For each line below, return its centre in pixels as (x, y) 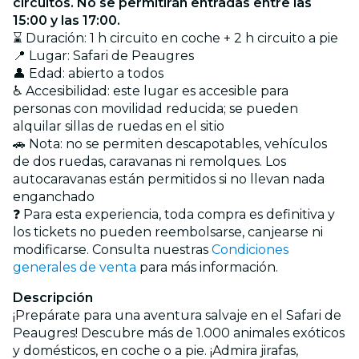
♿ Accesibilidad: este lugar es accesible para (151, 91)
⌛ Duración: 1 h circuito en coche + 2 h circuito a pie (175, 38)
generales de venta (75, 267)
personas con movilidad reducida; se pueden (155, 108)
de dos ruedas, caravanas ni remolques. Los (149, 161)
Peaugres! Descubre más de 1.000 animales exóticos (179, 333)
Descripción (53, 297)
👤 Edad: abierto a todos (88, 73)
